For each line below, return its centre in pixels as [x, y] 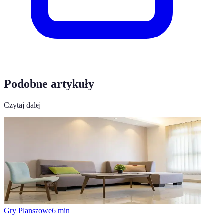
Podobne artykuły [49, 84]
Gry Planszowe [28, 210]
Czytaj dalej [22, 105]
